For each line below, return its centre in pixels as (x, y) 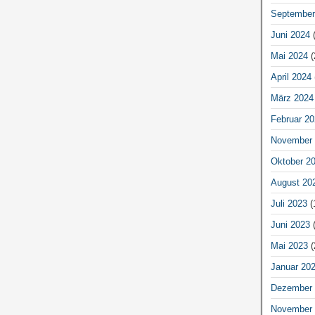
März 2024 (292, 98)
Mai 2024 (289, 56)
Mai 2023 (289, 246)
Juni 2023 (290, 225)
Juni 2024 (290, 35)
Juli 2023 (289, 204)
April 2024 (291, 77)
